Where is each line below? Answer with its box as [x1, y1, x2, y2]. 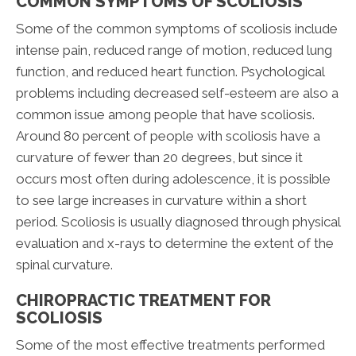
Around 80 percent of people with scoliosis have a [16, 127, 320, 144]
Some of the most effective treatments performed [16, 336, 325, 353]
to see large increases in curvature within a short [16, 192, 307, 208]
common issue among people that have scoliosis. [16, 106, 315, 122]
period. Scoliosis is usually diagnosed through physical [16, 213, 340, 230]
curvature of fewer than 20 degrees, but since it [16, 149, 303, 165]
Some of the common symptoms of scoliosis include [16, 20, 338, 37]
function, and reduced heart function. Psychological [16, 63, 324, 79]
